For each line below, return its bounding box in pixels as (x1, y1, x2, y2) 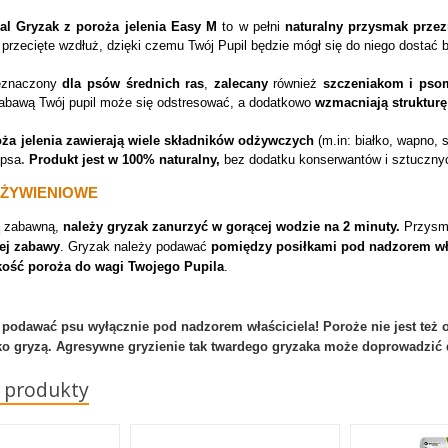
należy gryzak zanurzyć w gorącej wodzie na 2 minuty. (63, 219, 401, 234)
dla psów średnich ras (62, 76, 205, 91)
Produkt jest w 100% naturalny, (29, 152, 221, 167)
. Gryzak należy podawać (60, 239, 208, 254)
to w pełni (217, 19, 280, 34)
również (267, 76, 323, 91)
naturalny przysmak (279, 19, 409, 34)
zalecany (213, 76, 268, 91)
